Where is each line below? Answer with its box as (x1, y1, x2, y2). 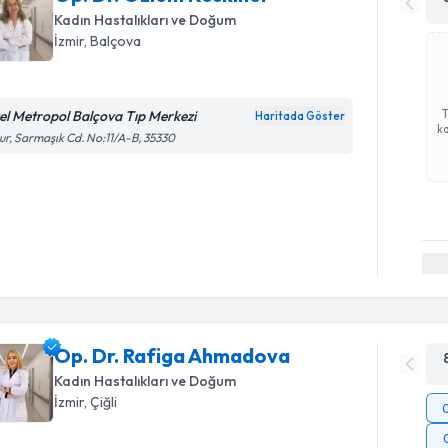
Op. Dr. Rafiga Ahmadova (54, 343, 291, 368)
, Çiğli (84, 393, 118, 411)
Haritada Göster (255, 108, 346, 123)
